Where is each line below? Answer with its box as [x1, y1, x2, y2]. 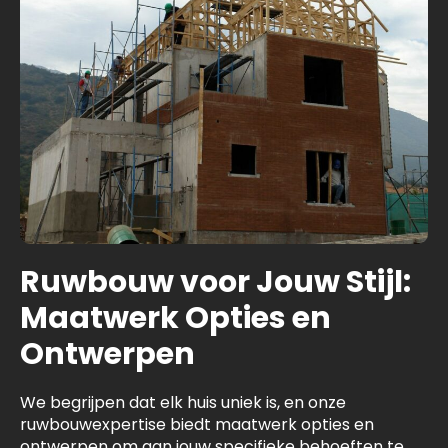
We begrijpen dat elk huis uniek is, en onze [20, 391, 346, 415]
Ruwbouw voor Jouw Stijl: [20, 261, 411, 304]
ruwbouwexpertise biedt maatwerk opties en [20, 413, 374, 437]
